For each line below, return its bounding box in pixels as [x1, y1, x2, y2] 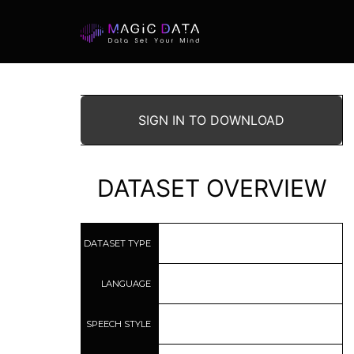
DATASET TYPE [84, 237, 152, 249]
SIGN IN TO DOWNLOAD [138, 112, 284, 128]
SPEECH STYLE [86, 318, 152, 330]
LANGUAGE [101, 277, 152, 289]
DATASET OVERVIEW [97, 174, 326, 202]
